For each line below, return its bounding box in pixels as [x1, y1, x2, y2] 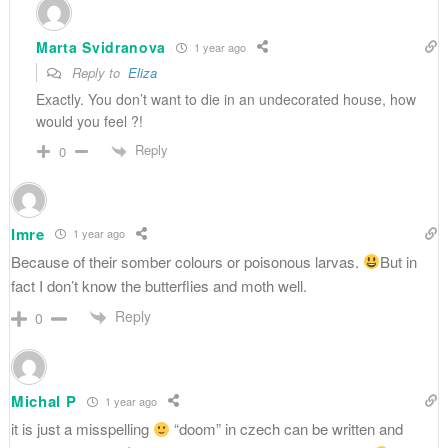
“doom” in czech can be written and [170, 418, 404, 440]
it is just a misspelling [10, 418, 153, 440]
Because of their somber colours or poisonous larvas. [10, 250, 363, 272]
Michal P [10, 390, 77, 413]
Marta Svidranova [35, 37, 167, 58]
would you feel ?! [35, 111, 143, 132]
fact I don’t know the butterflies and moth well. [10, 274, 307, 296]
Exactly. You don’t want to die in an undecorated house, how [35, 89, 416, 110]
